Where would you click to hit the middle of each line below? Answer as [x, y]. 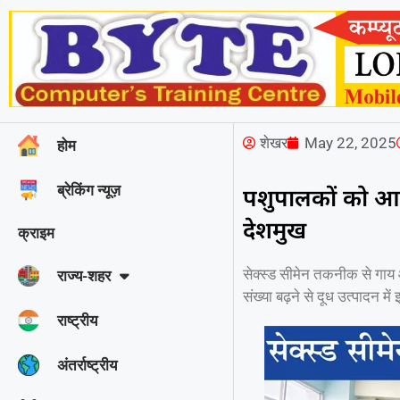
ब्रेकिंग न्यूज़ [89, 190]
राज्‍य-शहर [84, 275]
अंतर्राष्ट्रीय [87, 365]
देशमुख [275, 229]
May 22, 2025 [351, 142]
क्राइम [36, 233]
